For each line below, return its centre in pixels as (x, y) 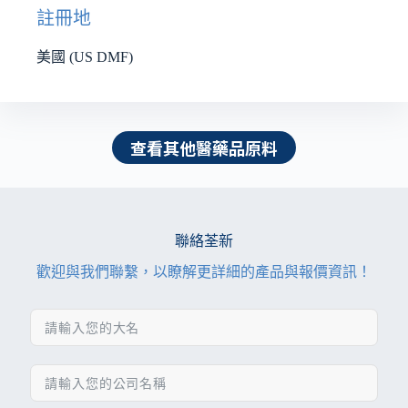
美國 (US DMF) (85, 57)
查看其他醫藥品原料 (204, 148)
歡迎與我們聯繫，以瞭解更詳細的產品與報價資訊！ (204, 272)
